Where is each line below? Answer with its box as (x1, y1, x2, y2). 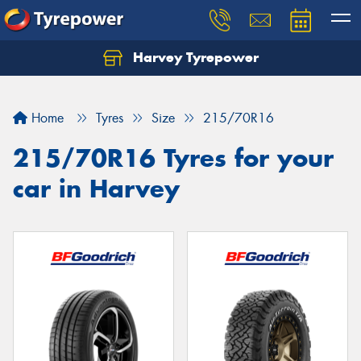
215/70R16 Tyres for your (13, 143, 334, 173)
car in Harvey (13, 173, 180, 204)
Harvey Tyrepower (128, 48, 259, 66)
